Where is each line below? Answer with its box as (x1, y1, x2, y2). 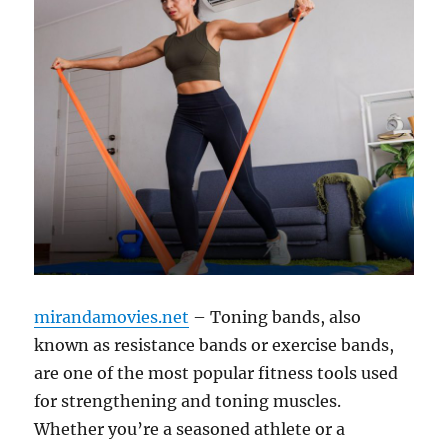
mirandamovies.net (34, 307, 190, 328)
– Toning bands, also (189, 307, 362, 328)
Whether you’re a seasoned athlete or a (34, 419, 346, 440)
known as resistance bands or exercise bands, (34, 335, 395, 356)
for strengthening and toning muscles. (34, 391, 342, 412)
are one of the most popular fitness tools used (34, 363, 399, 384)
